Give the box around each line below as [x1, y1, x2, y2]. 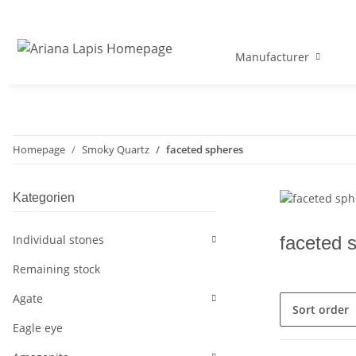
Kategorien [13, 191, 75, 205]
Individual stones [13, 232, 104, 248]
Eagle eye [13, 320, 63, 336]
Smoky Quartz [82, 142, 149, 157]
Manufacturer [234, 49, 309, 65]
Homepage [13, 142, 65, 157]
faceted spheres [166, 142, 243, 157]
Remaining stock [13, 261, 100, 277]
